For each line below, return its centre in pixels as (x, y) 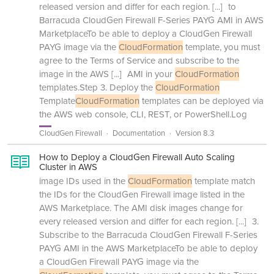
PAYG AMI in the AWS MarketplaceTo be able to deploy (148, 248)
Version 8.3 (195, 133)
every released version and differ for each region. (136, 221)
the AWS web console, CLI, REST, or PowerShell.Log (143, 114)
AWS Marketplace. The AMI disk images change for (141, 208)
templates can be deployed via (202, 101)
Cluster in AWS (68, 167)
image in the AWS (74, 74)
